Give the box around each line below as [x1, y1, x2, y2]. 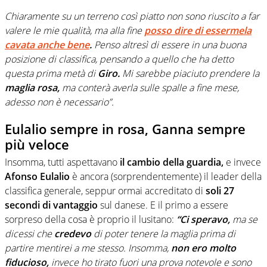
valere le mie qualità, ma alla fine [5, 23, 144, 37]
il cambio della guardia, [120, 156, 223, 169]
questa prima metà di [5, 66, 98, 80]
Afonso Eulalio [5, 170, 70, 184]
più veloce [5, 135, 69, 153]
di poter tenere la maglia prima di [91, 227, 235, 241]
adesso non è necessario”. [5, 95, 114, 108]
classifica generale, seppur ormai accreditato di [5, 184, 203, 198]
